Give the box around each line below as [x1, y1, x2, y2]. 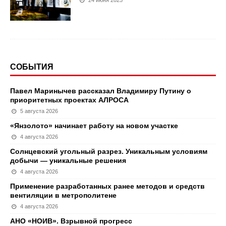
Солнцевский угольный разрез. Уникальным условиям [10, 147, 207, 155]
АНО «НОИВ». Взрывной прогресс [10, 217, 132, 225]
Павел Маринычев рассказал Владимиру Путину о [10, 87, 191, 95]
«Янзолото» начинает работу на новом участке [10, 122, 178, 130]
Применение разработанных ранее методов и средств [10, 182, 205, 190]
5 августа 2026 [20, 108, 59, 114]
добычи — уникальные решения [10, 156, 126, 164]
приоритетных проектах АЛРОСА [10, 96, 129, 104]
